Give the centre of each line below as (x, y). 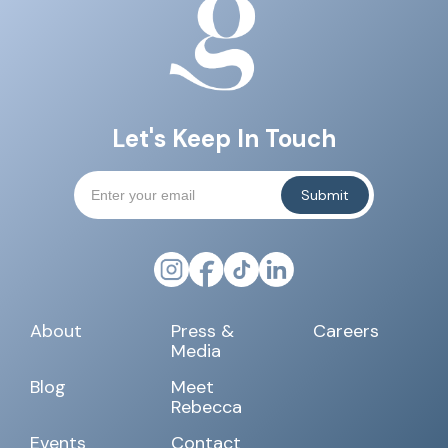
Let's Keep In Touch (224, 138)
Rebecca (207, 406)
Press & (203, 330)
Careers (345, 330)
